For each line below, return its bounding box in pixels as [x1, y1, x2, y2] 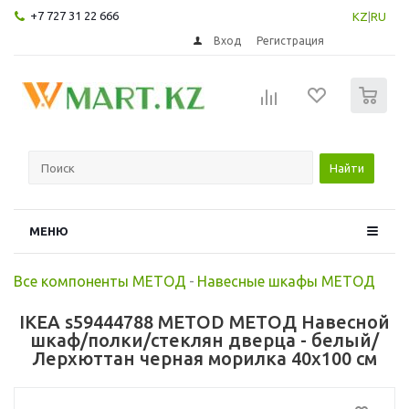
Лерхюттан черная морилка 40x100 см [32, 347, 377, 369]
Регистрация [257, 34, 325, 47]
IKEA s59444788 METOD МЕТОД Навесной [19, 310, 390, 332]
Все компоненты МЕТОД [14, 272, 186, 289]
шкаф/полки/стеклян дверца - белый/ [30, 329, 379, 351]
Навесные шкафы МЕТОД [197, 272, 375, 289]
